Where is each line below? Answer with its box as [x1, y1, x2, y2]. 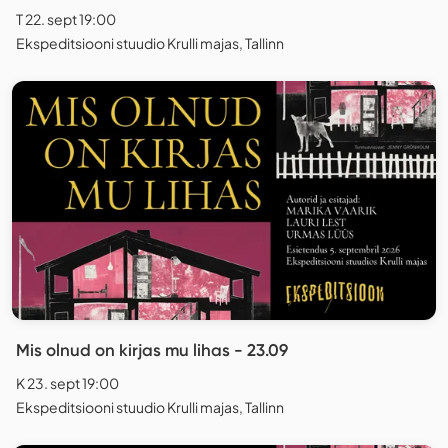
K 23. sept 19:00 [16, 374, 119, 393]
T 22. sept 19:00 [16, 10, 116, 29]
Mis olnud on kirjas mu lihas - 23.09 [16, 340, 288, 361]
